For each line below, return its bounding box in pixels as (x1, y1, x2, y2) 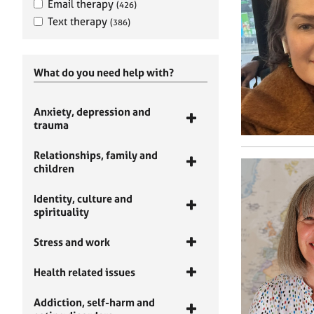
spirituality (34, 205, 89, 219)
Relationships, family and (34, 149, 158, 162)
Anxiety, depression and (34, 105, 151, 118)
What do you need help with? (34, 66, 174, 79)
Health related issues (34, 266, 135, 279)
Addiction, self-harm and (34, 296, 155, 309)
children (34, 162, 74, 175)
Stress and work (34, 235, 110, 249)
